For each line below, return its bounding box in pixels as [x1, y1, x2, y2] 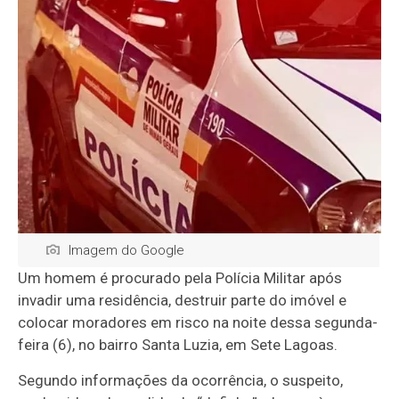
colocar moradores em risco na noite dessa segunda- [18, 313, 379, 332]
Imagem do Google [69, 242, 185, 259]
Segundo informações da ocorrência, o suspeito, [18, 371, 344, 390]
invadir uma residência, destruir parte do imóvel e [18, 291, 347, 310]
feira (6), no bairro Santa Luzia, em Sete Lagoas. [18, 336, 338, 354]
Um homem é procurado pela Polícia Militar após [18, 269, 343, 288]
